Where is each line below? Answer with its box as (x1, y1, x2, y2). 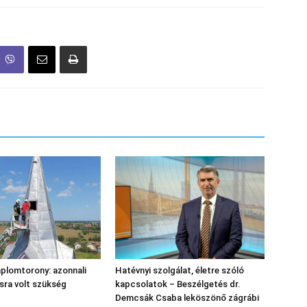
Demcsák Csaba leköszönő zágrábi (115, 293, 259, 303)
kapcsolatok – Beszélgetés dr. (115, 279, 241, 289)
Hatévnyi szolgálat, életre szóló (115, 265, 244, 275)
